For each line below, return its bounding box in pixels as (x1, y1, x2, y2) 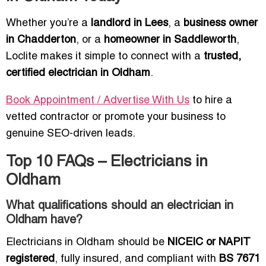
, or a (76, 35, 104, 46)
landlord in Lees (91, 18, 168, 29)
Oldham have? (6, 215, 83, 226)
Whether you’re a (6, 18, 91, 29)
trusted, (204, 52, 241, 62)
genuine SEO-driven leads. (6, 129, 135, 140)
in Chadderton (6, 35, 76, 46)
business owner (183, 18, 258, 29)
